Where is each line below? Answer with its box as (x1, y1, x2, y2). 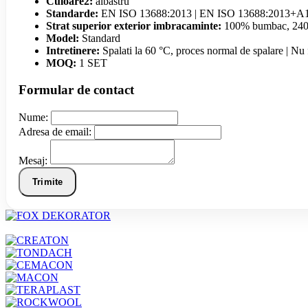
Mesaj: (19, 154, 47, 166)
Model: (46, 32, 79, 45)
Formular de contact (19, 82, 134, 98)
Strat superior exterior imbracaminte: (46, 20, 221, 32)
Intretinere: (46, 45, 100, 57)
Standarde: (46, 8, 98, 20)
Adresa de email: (19, 125, 91, 137)
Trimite (32, 176, 63, 187)
